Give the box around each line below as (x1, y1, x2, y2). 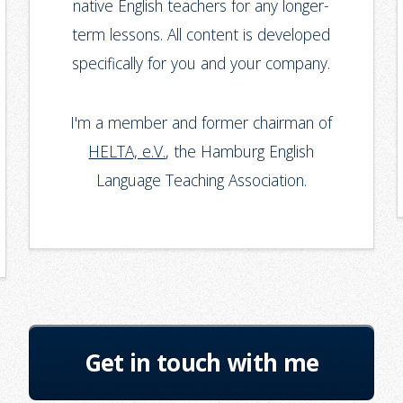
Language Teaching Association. (95, 169, 307, 192)
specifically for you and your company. (72, 51, 331, 74)
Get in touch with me (84, 345, 319, 379)
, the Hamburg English (166, 140, 315, 163)
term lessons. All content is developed (72, 22, 331, 45)
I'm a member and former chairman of (70, 112, 333, 134)
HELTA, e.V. (88, 140, 166, 163)
